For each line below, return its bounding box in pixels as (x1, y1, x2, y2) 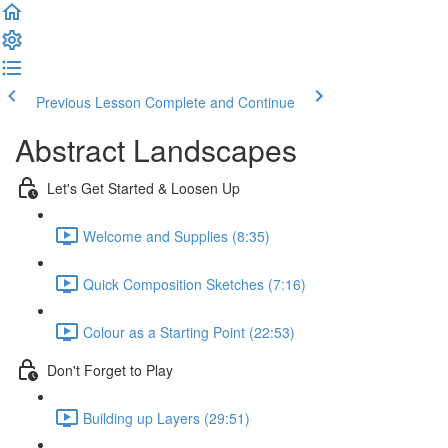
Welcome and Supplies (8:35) (83, 225, 270, 246)
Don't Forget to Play (47, 359, 173, 380)
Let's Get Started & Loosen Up (47, 177, 240, 198)
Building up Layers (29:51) (83, 407, 250, 428)
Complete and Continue (145, 92, 295, 112)
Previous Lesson (36, 92, 141, 112)
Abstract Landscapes (15, 128, 297, 171)
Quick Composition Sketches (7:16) (83, 273, 306, 294)
